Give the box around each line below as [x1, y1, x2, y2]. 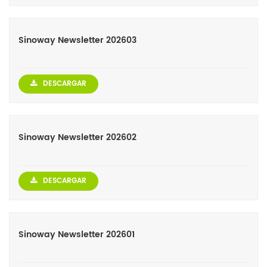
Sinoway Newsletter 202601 [18, 228, 135, 242]
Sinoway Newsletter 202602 [18, 131, 136, 145]
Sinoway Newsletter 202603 [18, 33, 136, 48]
